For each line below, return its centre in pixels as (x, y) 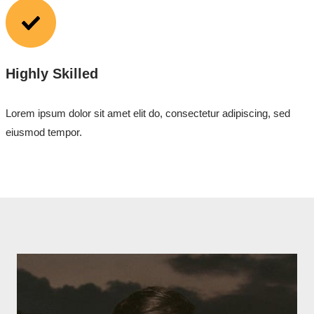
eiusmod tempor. (43, 132)
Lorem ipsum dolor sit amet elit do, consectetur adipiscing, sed (148, 113)
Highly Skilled (52, 74)
